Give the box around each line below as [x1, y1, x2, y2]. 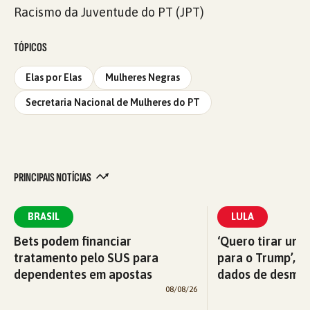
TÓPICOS [14, 40, 47, 55]
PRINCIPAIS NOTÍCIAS [14, 170, 93, 185]
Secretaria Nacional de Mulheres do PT [26, 96, 200, 108]
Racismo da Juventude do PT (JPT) [14, 5, 204, 19]
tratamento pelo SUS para [14, 250, 158, 265]
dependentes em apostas [14, 266, 152, 282]
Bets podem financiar [14, 233, 131, 248]
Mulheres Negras [105, 72, 180, 84]
